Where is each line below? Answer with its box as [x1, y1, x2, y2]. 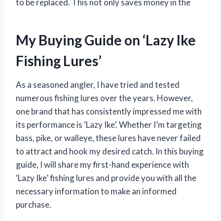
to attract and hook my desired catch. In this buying [16, 146, 204, 157]
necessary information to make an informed [16, 186, 177, 197]
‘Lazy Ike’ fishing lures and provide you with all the [16, 173, 196, 184]
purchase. [16, 199, 51, 210]
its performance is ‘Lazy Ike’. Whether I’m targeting [16, 119, 202, 130]
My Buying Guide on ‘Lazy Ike [16, 32, 196, 49]
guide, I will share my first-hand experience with [16, 159, 189, 170]
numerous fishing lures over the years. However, [16, 93, 193, 104]
